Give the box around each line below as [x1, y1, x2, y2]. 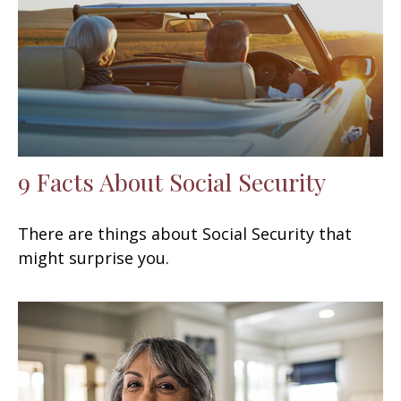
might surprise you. [18, 246, 169, 269]
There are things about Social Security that [18, 222, 352, 244]
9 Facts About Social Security [18, 165, 326, 198]
